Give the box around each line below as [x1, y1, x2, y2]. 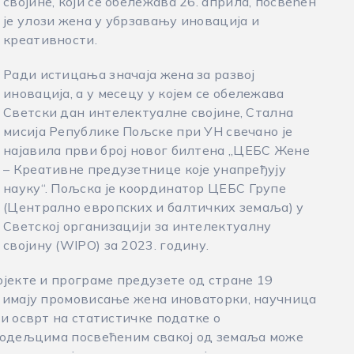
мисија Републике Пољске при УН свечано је [3, 123, 293, 139]
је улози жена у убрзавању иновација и [3, 13, 260, 28]
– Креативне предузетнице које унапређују [3, 161, 286, 177]
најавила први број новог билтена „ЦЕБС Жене [3, 142, 310, 158]
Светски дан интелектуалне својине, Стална [3, 104, 294, 120]
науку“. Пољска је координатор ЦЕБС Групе [3, 180, 286, 196]
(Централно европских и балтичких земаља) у [3, 199, 304, 215]
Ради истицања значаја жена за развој [3, 66, 255, 82]
